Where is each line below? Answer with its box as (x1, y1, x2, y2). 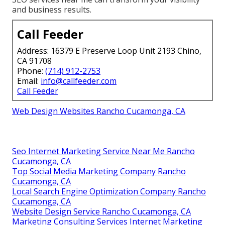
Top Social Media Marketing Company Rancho (12, 166, 186, 177)
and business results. (12, 4, 91, 16)
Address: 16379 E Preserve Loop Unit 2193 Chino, (17, 45, 201, 57)
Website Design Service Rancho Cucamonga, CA (12, 206, 191, 217)
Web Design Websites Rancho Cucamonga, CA (12, 105, 185, 117)
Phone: (17, 65, 45, 77)
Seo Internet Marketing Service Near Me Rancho (12, 146, 195, 157)
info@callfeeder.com (41, 75, 117, 87)
